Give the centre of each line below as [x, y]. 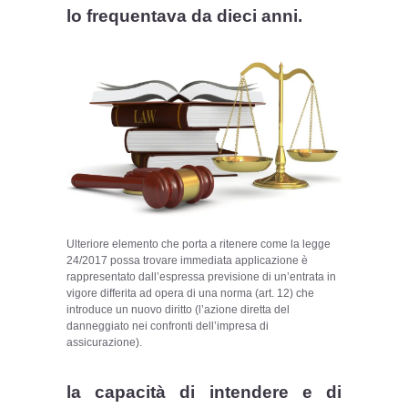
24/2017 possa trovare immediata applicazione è [188, 261]
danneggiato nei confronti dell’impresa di [168, 326]
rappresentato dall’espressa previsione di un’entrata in [202, 277]
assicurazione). [105, 343]
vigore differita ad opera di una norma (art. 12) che [191, 294]
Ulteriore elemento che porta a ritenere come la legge [199, 245]
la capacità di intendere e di [204, 393]
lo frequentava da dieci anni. [185, 16]
